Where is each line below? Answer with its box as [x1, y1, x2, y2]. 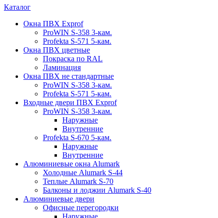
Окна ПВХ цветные [23, 46, 90, 54]
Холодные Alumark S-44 [43, 168, 123, 177]
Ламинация [43, 63, 81, 72]
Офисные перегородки [43, 203, 119, 212]
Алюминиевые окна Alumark [23, 160, 120, 168]
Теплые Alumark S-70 [43, 177, 113, 186]
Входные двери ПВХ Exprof [23, 98, 117, 107]
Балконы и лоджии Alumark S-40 [43, 186, 151, 195]
